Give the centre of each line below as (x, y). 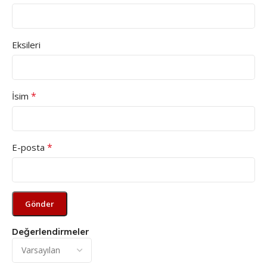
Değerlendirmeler (50, 231)
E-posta (30, 147)
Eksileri (26, 44)
